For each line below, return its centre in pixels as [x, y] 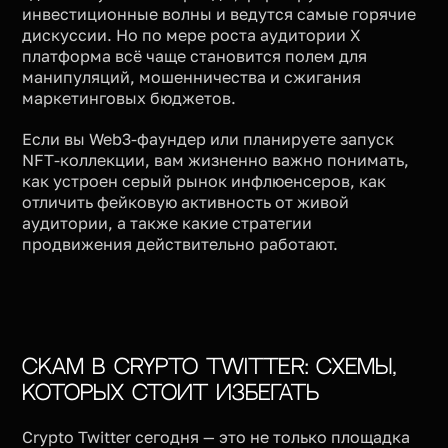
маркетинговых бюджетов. [129, 97]
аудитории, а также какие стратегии [167, 222]
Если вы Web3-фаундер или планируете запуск [208, 138]
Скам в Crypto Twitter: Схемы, [210, 367]
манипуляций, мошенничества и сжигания [192, 76]
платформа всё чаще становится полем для [195, 55]
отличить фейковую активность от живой [186, 201]
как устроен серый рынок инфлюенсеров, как [204, 180]
